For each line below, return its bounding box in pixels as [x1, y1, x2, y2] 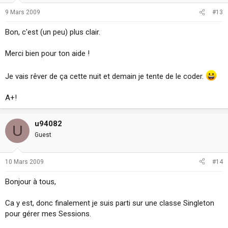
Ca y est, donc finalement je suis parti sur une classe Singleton [5, 198, 214, 208]
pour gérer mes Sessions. [5, 209, 91, 218]
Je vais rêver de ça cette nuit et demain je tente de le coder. [5, 72, 206, 81]
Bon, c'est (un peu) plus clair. [5, 27, 100, 37]
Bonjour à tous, [5, 177, 56, 186]
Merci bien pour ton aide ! [5, 49, 90, 59]
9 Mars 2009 [5, 9, 40, 16]
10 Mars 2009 [5, 158, 44, 165]
